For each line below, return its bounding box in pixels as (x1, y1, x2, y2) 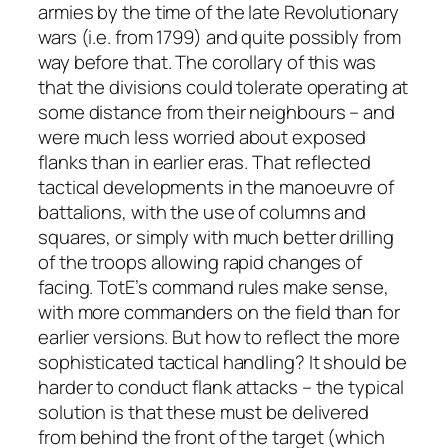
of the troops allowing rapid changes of (38, 248, 363, 275)
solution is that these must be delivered (38, 398, 369, 425)
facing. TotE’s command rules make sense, (38, 273, 389, 300)
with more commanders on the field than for (38, 298, 400, 325)
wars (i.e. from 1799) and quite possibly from (38, 23, 401, 50)
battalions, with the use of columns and (38, 198, 367, 225)
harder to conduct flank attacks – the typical (38, 373, 404, 400)
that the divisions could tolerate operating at (38, 73, 409, 100)
